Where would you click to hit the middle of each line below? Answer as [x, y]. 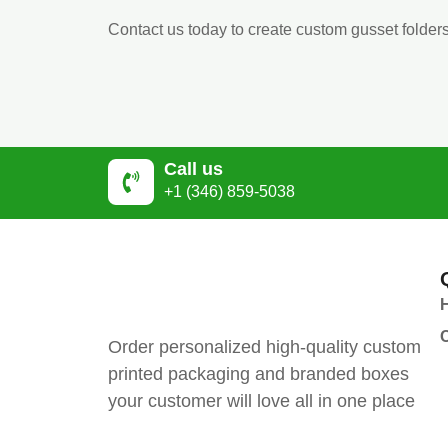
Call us [193, 168]
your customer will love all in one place [261, 401]
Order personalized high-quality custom [264, 347]
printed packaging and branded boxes [258, 374]
